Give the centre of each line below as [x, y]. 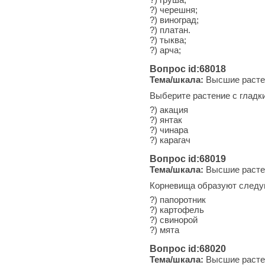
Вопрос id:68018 [188, 69]
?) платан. [170, 30]
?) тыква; [168, 40]
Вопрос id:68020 [188, 248]
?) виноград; [174, 20]
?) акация [169, 109]
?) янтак [166, 119]
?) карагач [170, 140]
